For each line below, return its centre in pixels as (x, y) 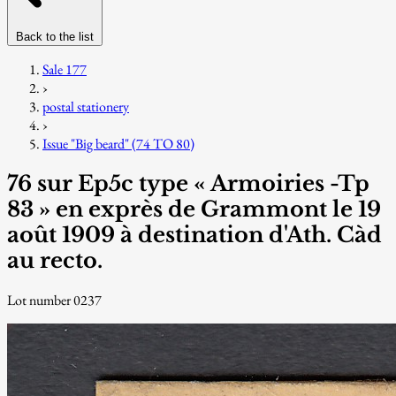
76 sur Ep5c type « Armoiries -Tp (188, 183)
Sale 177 (65, 69)
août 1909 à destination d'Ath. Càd (194, 234)
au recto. (55, 260)
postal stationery (86, 106)
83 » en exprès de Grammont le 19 (194, 209)
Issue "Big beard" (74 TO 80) (118, 143)
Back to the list (55, 36)
